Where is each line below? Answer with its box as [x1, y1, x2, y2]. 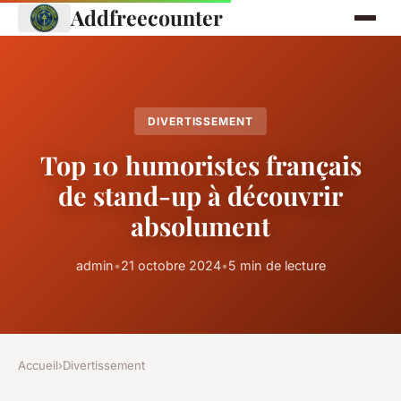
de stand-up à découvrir [58, 178, 343, 213]
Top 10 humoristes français [39, 148, 362, 183]
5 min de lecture [227, 258, 326, 274]
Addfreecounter [70, 4, 223, 31]
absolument [131, 209, 270, 243]
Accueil [18, 358, 58, 373]
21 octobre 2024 [120, 258, 221, 274]
